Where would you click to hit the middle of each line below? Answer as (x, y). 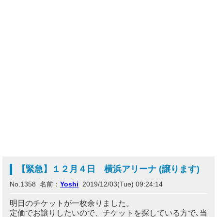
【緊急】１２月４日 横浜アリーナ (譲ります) (108, 169)
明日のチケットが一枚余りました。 (72, 203)
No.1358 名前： (35, 184)
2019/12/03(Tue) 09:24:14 (121, 184)
